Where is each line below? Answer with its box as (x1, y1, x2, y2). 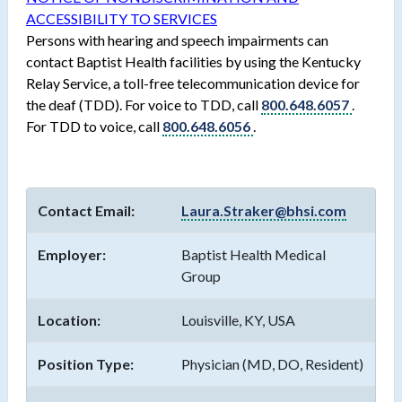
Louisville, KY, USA (181, 311, 295, 329)
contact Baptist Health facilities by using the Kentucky (26, 53, 361, 71)
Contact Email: (38, 202, 135, 220)
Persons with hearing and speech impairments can (26, 31, 328, 49)
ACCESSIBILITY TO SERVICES (26, 10, 217, 28)
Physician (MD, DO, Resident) (181, 355, 363, 373)
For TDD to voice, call (26, 118, 162, 135)
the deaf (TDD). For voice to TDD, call (26, 96, 261, 114)
